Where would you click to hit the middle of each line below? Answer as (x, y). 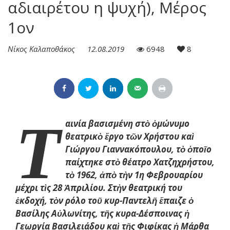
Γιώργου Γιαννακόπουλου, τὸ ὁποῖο (138, 149)
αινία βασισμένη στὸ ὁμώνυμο (127, 123)
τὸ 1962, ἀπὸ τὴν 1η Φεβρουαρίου (135, 175)
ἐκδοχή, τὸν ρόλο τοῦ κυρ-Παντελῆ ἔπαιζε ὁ (104, 200)
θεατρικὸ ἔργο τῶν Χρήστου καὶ (130, 136)
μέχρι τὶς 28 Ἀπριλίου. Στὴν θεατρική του (99, 187)
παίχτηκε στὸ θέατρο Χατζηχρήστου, (140, 162)
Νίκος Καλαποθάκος (42, 49)
